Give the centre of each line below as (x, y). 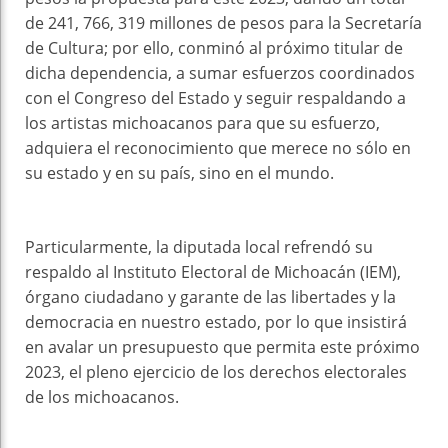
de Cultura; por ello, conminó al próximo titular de (214, 48)
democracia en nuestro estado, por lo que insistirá (216, 322)
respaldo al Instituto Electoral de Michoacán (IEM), (213, 272)
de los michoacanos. (102, 397)
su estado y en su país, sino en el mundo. (179, 173)
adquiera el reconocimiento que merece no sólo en (218, 148)
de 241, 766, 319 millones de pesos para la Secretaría (223, 23)
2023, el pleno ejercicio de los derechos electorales (216, 372)
